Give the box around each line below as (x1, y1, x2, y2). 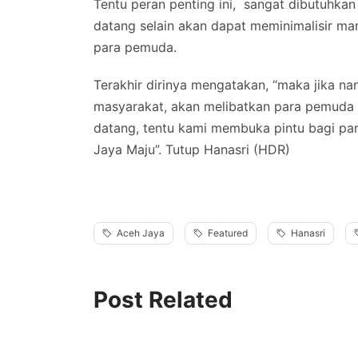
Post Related (93, 286, 233, 314)
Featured (208, 227, 248, 240)
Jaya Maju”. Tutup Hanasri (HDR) (93, 141, 290, 157)
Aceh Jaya (117, 227, 165, 240)
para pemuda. (93, 38, 177, 55)
